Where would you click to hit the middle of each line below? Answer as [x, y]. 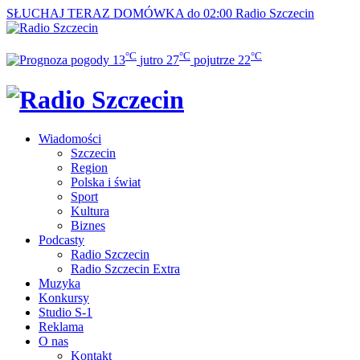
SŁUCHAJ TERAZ [58, 13]
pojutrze [214, 60]
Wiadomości [70, 139]
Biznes [88, 226]
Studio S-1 [65, 313]
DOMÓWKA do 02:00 [173, 13]
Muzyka [59, 284]
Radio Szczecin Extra [125, 269]
